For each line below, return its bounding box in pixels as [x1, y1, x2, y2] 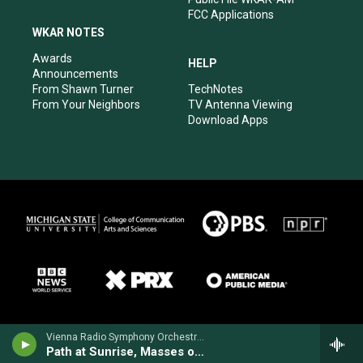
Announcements [32, 66, 118, 80]
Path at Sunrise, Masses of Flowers [194, 344, 204, 359]
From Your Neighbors [32, 97, 140, 111]
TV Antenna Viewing [188, 97, 293, 111]
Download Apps [188, 113, 268, 126]
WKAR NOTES [32, 25, 105, 39]
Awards [32, 51, 72, 65]
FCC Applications [188, 7, 274, 21]
